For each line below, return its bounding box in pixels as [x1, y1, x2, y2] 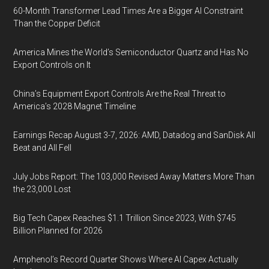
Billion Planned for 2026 [13, 226, 103, 235]
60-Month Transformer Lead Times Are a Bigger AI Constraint [13, 6, 244, 16]
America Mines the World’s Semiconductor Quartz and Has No [13, 47, 249, 57]
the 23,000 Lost [13, 184, 71, 194]
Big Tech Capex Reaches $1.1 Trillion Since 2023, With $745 [13, 213, 237, 223]
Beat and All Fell [13, 143, 72, 153]
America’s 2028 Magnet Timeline [13, 101, 136, 111]
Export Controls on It [13, 60, 91, 70]
